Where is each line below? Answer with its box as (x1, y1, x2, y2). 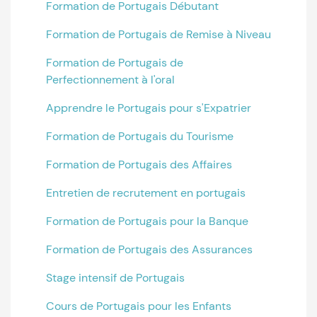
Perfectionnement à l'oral (46, 72, 175, 87)
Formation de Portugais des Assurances (46, 242, 253, 257)
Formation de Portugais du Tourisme (46, 129, 234, 144)
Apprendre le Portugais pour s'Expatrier (46, 100, 251, 115)
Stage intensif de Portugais (46, 270, 185, 285)
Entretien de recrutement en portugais (46, 185, 246, 200)
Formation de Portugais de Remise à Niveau (46, 27, 271, 42)
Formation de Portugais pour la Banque (46, 214, 248, 229)
